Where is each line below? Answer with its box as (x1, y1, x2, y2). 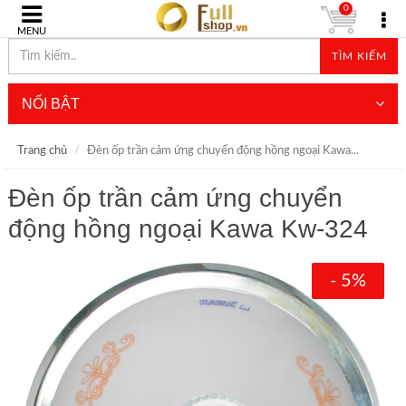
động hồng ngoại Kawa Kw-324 (7, 215, 368, 243)
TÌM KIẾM (331, 51, 387, 62)
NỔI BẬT (21, 96, 80, 111)
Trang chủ (16, 145, 67, 157)
